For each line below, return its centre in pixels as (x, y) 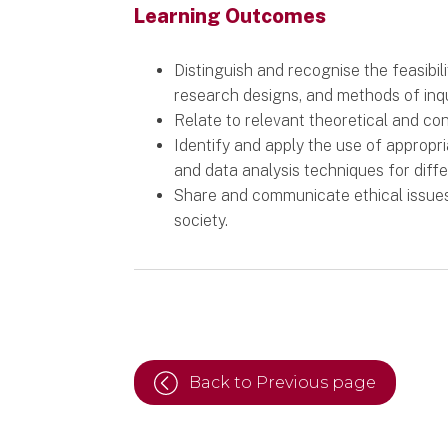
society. (201, 220)
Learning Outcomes (230, 15)
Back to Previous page (283, 382)
